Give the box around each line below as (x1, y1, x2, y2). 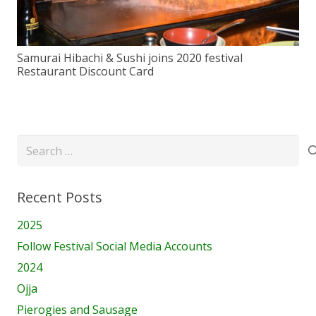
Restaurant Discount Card (17, 63, 154, 80)
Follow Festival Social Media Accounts (17, 238, 212, 254)
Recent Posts (17, 188, 102, 207)
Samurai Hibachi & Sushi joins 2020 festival (17, 50, 243, 66)
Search (16, 136, 52, 152)
